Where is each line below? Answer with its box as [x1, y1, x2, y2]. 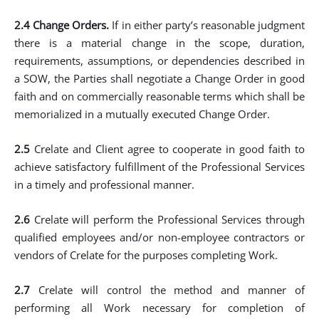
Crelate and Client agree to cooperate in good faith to [30, 142, 305, 156]
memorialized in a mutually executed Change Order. [14, 107, 270, 121]
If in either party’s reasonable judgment [109, 18, 305, 32]
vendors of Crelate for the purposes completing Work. [14, 248, 278, 262]
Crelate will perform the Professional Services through [30, 212, 305, 226]
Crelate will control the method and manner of [30, 283, 305, 297]
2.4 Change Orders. [14, 18, 110, 32]
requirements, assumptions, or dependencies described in [14, 53, 305, 68]
